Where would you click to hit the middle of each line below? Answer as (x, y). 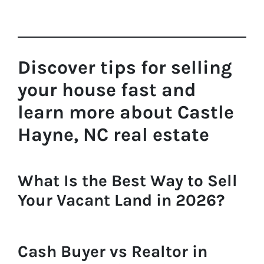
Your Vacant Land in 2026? (121, 200)
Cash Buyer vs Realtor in (113, 251)
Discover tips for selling (125, 67)
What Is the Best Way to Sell (128, 181)
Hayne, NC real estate (113, 134)
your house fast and (107, 90)
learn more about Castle (126, 112)
